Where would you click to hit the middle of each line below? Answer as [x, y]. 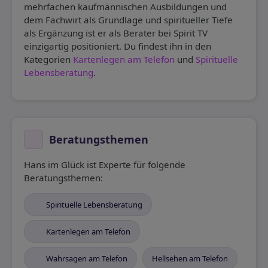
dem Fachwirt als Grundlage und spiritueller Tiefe [128, 20]
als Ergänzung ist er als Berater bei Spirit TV [116, 33]
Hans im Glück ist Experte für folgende [105, 165]
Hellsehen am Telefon [190, 259]
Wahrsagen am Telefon [87, 259]
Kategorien [48, 60]
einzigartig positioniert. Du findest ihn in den [118, 46]
